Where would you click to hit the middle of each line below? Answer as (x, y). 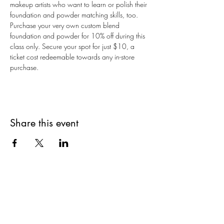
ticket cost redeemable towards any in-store (73, 57)
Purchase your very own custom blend (66, 25)
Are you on (42, 207)
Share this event (44, 123)
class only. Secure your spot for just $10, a (73, 46)
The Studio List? (109, 207)
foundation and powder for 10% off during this (78, 36)
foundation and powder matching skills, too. (75, 15)
